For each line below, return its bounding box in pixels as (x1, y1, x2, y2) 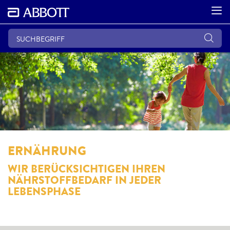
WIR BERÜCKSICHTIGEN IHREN (8, 161, 165, 177)
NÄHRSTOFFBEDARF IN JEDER (8, 172, 161, 188)
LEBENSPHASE (8, 183, 81, 199)
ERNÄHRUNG (8, 142, 86, 160)
